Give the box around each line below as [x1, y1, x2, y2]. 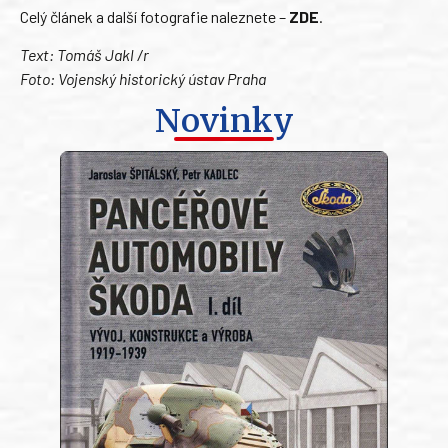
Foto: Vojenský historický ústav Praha [20, 69, 266, 89]
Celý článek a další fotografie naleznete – [20, 6, 289, 26]
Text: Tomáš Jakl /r [20, 45, 149, 65]
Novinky [154, 101, 294, 142]
